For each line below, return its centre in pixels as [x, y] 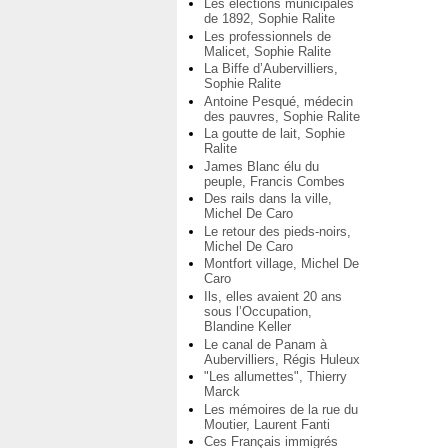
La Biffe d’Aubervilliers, [271, 69]
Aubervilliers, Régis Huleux [282, 359]
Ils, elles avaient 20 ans [273, 297]
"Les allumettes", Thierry [275, 377]
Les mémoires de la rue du [281, 409]
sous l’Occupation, [258, 312]
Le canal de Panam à [265, 344]
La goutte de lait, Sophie [274, 134]
